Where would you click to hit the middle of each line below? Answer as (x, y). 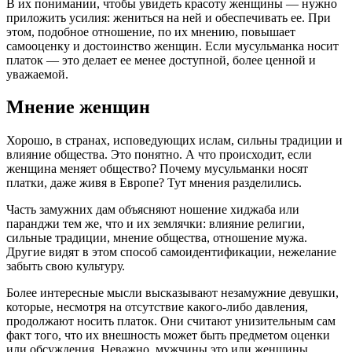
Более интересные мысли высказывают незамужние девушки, (172, 293)
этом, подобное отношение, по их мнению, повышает (151, 31)
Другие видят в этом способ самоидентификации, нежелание (171, 252)
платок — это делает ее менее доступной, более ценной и (161, 60)
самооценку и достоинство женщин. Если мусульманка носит (172, 46)
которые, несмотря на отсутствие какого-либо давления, (157, 307)
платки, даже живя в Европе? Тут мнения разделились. (154, 183)
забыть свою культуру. (66, 266)
